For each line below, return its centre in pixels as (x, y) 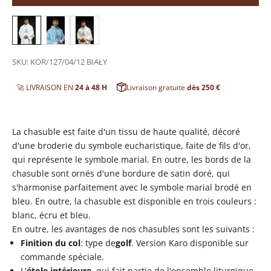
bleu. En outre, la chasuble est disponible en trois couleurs (132, 201)
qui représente (42, 159)
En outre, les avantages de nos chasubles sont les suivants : (133, 229)
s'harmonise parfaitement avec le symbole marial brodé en (132, 187)
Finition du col (51, 243)
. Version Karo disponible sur (190, 243)
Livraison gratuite (157, 87)
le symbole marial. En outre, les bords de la (163, 159)
